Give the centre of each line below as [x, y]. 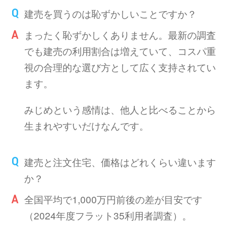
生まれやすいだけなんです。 [87, 125]
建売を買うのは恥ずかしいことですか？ [111, 13]
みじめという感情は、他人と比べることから [120, 109]
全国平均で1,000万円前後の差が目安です [114, 199]
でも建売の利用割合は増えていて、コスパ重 [120, 50]
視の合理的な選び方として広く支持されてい [120, 67]
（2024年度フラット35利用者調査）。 [108, 215]
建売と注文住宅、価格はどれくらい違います [120, 161]
